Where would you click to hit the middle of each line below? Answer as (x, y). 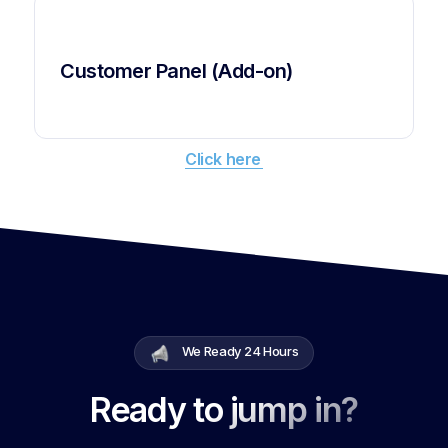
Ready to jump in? (224, 410)
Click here (223, 159)
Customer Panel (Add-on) (176, 71)
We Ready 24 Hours (240, 351)
